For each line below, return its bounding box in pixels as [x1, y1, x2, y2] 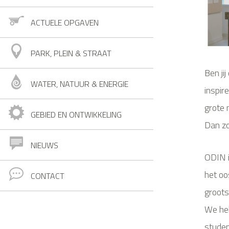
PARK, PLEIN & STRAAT [31, 47, 111, 60]
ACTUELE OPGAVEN [31, 16, 99, 29]
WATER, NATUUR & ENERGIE [31, 78, 128, 90]
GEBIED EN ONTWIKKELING [31, 108, 122, 121]
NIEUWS [31, 139, 58, 152]
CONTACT [31, 170, 64, 182]
